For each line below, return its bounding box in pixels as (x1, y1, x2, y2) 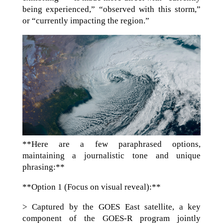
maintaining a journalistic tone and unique (22, 150, 201, 160)
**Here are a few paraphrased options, (22, 139, 201, 149)
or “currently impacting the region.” (22, 15, 149, 25)
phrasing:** (22, 162, 65, 172)
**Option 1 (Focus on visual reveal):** (22, 182, 161, 192)
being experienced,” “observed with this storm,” (22, 4, 201, 14)
